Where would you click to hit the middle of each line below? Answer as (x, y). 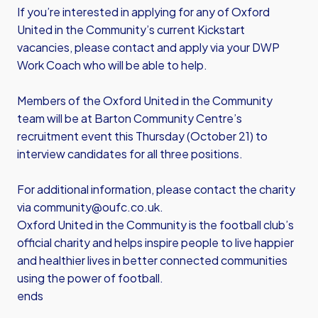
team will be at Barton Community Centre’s (130, 118)
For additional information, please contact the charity (156, 189)
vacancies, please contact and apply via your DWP (148, 47)
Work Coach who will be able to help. (112, 65)
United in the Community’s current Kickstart (131, 29)
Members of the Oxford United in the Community (145, 100)
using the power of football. (90, 278)
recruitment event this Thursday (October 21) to (142, 136)
